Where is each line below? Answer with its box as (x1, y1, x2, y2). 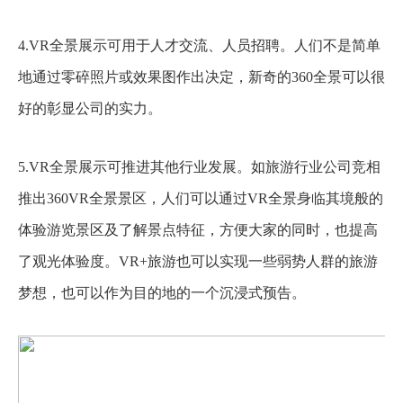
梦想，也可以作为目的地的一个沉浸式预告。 (18, 284, 306, 300)
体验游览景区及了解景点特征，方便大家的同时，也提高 (18, 221, 378, 237)
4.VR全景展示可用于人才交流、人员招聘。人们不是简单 (18, 37, 381, 53)
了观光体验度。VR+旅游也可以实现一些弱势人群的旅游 (18, 253, 378, 269)
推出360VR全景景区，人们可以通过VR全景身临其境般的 (18, 190, 383, 206)
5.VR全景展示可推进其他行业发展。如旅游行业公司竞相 (18, 158, 381, 175)
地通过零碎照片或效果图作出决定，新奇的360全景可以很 (18, 68, 385, 85)
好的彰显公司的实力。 (18, 100, 162, 116)
